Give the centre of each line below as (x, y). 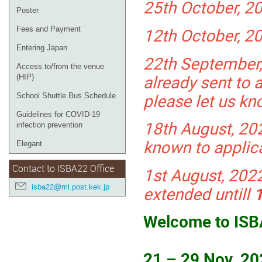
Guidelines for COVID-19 (58, 114)
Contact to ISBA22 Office (63, 169)
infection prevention (49, 125)
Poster (27, 10)
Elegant (29, 144)
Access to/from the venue (60, 66)
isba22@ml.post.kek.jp (70, 187)
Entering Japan (42, 48)
